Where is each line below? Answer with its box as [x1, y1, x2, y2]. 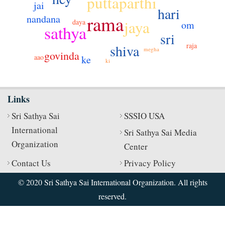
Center [124, 141, 148, 153]
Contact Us [12, 157, 51, 169]
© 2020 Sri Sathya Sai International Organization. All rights [18, 177, 207, 188]
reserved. [98, 191, 127, 202]
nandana [27, 12, 61, 26]
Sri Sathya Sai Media [124, 127, 197, 139]
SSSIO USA [124, 110, 165, 122]
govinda [44, 48, 79, 63]
